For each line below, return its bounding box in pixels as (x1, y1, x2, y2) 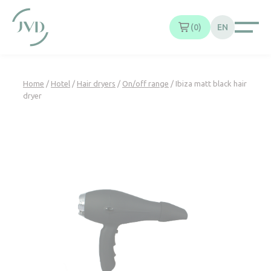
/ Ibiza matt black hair (169, 79, 247, 88)
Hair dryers (77, 79, 116, 88)
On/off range (122, 79, 169, 88)
